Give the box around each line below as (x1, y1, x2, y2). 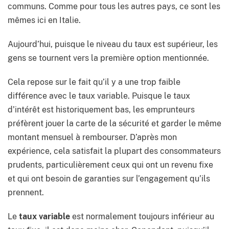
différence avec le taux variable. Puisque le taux (8, 91, 190, 101)
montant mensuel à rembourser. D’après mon (8, 132, 177, 143)
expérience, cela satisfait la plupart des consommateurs (8, 146, 221, 156)
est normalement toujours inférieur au (70, 212, 214, 222)
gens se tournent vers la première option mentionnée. (8, 53, 209, 63)
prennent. (8, 188, 44, 198)
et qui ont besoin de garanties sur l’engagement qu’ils (8, 174, 210, 184)
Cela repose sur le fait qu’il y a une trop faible (8, 77, 180, 87)
